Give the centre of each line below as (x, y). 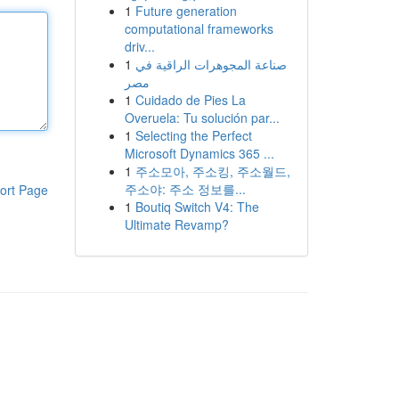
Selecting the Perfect (193, 135)
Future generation (186, 11)
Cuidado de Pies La (190, 100)
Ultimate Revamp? (176, 224)
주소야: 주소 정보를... (185, 189)
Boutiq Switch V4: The (197, 207)
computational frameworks (199, 28)
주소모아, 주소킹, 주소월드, (212, 171)
